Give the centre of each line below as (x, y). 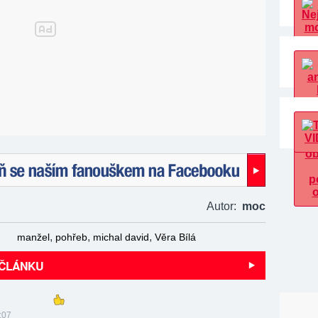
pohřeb (71, 237)
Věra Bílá (175, 237)
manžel (33, 237)
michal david (121, 237)
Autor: (224, 206)
